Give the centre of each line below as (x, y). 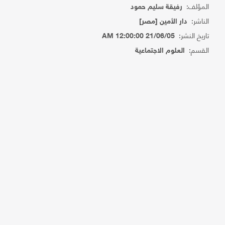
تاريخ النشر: (192, 35)
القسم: (197, 49)
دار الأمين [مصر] (163, 22)
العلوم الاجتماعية (160, 51)
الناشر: (198, 20)
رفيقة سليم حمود (157, 7)
